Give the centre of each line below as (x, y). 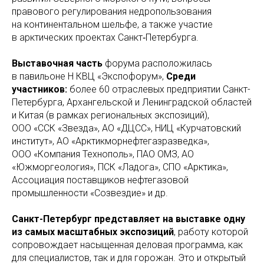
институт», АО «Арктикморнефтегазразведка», (110, 141)
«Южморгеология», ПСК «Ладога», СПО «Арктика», (120, 167)
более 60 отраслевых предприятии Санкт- (160, 89)
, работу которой (211, 232)
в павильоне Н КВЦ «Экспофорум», (89, 76)
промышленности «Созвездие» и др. (90, 193)
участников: (41, 89)
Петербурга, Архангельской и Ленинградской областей (132, 102)
